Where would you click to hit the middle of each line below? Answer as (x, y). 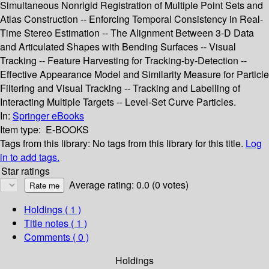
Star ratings (26, 171)
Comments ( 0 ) (56, 237)
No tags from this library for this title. (168, 144)
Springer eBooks (48, 116)
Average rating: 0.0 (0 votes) (129, 185)
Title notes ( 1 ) (56, 223)
